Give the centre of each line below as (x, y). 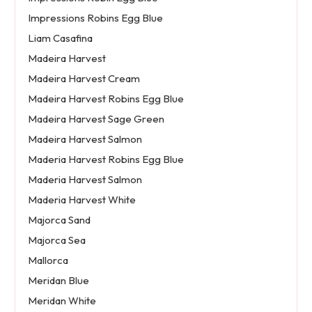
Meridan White (62, 301)
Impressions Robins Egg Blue (95, 18)
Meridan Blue (58, 281)
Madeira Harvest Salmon (85, 139)
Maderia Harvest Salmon (85, 180)
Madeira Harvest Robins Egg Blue (106, 99)
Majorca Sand (59, 220)
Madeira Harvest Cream (84, 79)
